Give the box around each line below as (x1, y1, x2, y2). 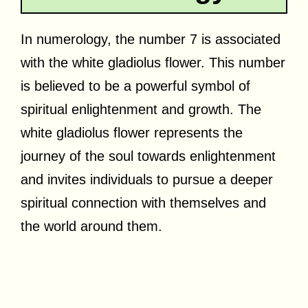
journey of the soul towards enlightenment (21, 148, 276, 164)
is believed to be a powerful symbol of (21, 78, 250, 93)
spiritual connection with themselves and (21, 195, 266, 210)
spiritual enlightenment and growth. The (21, 101, 261, 117)
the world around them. (21, 218, 162, 234)
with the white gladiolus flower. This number (21, 54, 285, 70)
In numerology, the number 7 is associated (21, 31, 280, 47)
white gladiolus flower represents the (21, 124, 243, 140)
